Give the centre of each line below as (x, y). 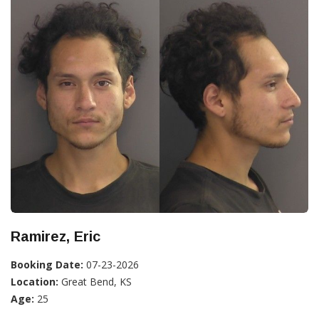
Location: (35, 281)
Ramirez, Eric (56, 236)
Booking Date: (47, 264)
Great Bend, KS (95, 281)
